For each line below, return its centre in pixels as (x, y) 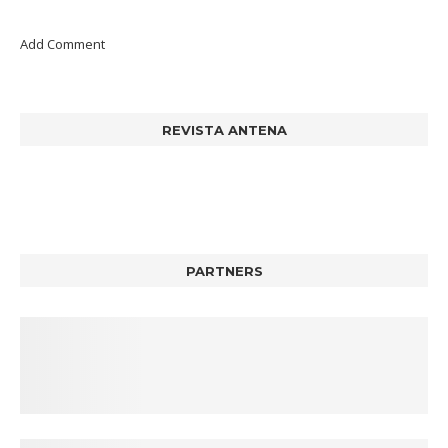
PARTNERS (224, 271)
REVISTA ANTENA (224, 130)
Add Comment (62, 44)
